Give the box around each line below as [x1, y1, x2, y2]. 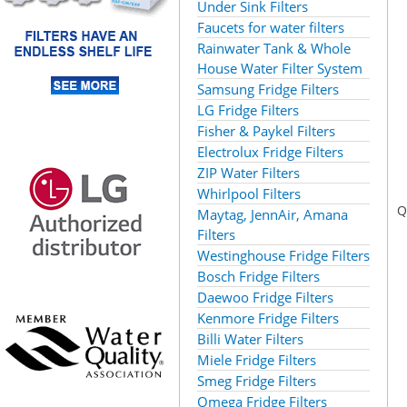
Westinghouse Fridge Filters [197, 246, 370, 264]
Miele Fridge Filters [197, 351, 316, 369]
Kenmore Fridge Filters [197, 309, 339, 327]
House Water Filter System [197, 59, 362, 77]
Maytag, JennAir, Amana [197, 205, 348, 223]
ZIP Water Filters [197, 164, 300, 182]
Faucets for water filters [197, 18, 344, 36]
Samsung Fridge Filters [197, 80, 339, 98]
